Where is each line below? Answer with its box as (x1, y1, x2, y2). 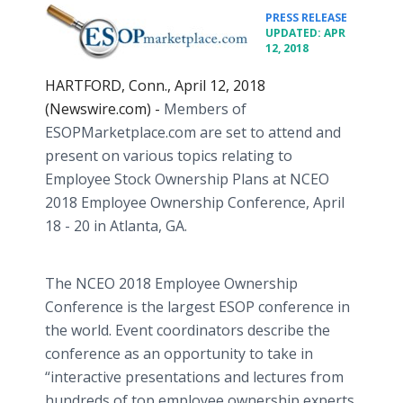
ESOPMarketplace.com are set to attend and (45, 122, 341, 142)
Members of (164, 99, 246, 119)
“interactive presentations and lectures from (45, 367, 344, 387)
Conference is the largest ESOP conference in (45, 297, 350, 317)
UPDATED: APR (265, 25, 345, 40)
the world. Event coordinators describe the (45, 320, 330, 340)
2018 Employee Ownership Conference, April (45, 193, 345, 212)
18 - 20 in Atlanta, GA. (45, 216, 187, 236)
